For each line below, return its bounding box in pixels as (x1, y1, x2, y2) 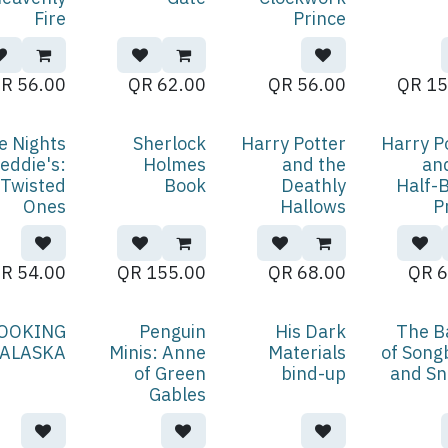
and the (281, 153, 346, 176)
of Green (133, 362, 206, 385)
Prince (292, 7, 346, 30)
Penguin (138, 320, 206, 343)
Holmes (142, 153, 206, 176)
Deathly (280, 174, 346, 197)
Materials (267, 341, 346, 364)
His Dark (274, 320, 346, 343)
